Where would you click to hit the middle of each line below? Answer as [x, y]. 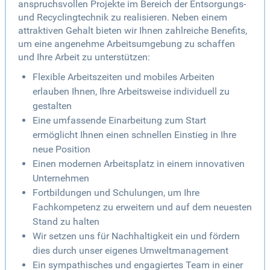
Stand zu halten [66, 222]
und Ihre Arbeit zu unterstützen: [84, 57]
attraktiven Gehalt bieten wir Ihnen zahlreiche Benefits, [133, 31]
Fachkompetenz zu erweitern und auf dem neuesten [142, 207]
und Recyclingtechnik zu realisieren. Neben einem [123, 17]
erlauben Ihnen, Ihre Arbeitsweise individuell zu [131, 92]
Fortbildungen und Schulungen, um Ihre [116, 193]
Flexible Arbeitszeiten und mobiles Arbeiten [124, 77]
